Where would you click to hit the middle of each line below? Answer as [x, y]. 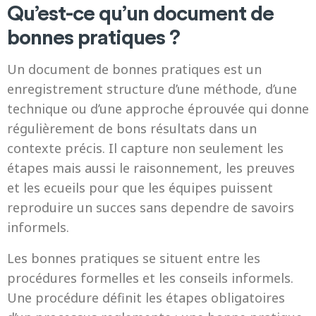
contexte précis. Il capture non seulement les [145, 148]
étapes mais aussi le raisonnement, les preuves [151, 168]
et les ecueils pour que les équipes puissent [140, 188]
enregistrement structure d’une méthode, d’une [152, 89]
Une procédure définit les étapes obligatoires [146, 298]
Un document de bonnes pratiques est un [134, 69]
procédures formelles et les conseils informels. [150, 278]
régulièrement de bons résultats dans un [132, 128]
